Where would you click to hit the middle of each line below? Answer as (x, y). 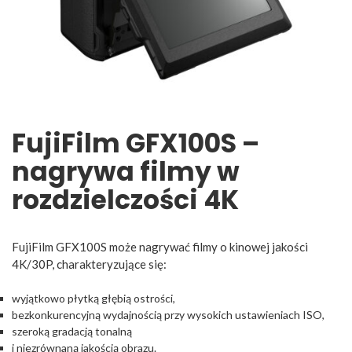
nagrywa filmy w (126, 171)
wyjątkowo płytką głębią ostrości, (93, 299)
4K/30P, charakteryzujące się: (89, 264)
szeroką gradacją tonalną (72, 332)
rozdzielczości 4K (125, 200)
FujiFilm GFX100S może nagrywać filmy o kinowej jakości (160, 246)
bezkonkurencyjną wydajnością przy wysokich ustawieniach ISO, (168, 315)
